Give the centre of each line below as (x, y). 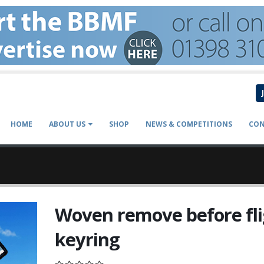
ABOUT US (67, 124)
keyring (87, 239)
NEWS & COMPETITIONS (189, 124)
